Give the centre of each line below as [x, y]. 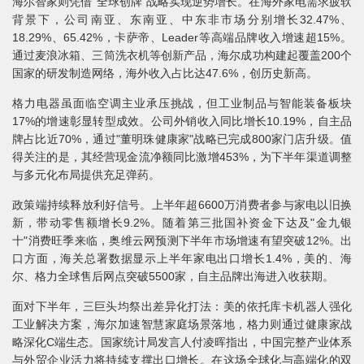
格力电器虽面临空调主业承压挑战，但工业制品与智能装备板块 [182, 103]
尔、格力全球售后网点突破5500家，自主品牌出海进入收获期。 [173, 276]
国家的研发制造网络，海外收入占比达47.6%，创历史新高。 [165, 73]
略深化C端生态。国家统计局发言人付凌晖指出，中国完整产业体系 [182, 342]
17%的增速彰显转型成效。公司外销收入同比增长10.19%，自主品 [182, 121]
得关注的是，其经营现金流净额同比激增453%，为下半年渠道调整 [182, 157]
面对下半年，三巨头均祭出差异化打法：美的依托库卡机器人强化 [182, 306]
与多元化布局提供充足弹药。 [86, 175]
